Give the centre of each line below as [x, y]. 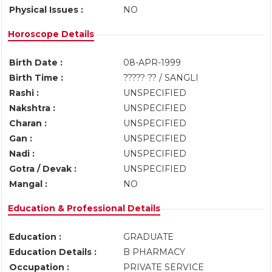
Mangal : [28, 184]
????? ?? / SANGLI [162, 78]
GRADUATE [150, 237]
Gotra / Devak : [43, 169]
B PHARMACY [157, 252]
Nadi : [22, 154]
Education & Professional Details [84, 208]
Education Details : [53, 252]
